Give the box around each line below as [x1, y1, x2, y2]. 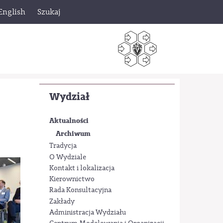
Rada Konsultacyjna [49, 186, 111, 195]
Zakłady [49, 197, 75, 206]
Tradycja [49, 141, 77, 151]
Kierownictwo [49, 175, 95, 184]
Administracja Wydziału [49, 208, 126, 217]
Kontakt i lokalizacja [49, 163, 114, 173]
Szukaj [37, 7, 60, 17]
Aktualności [49, 116, 89, 126]
